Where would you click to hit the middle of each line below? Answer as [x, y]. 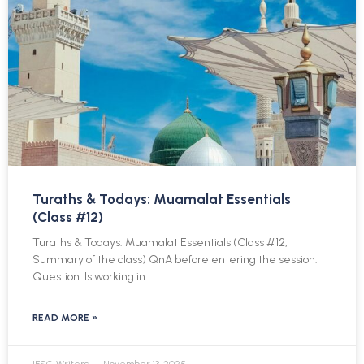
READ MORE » [65, 318]
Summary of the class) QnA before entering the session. [175, 260]
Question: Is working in [89, 277]
